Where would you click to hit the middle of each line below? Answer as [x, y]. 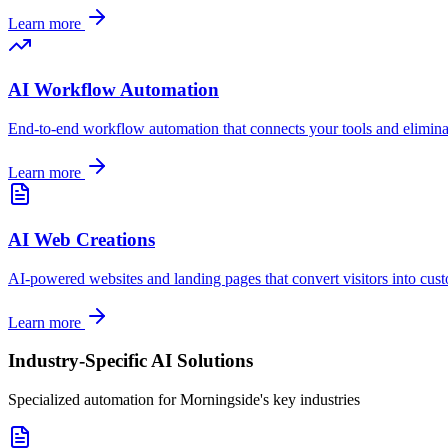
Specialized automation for [94, 400]
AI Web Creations [81, 239]
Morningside [220, 400]
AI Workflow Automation [113, 90]
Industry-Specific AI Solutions [130, 361]
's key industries [310, 400]
